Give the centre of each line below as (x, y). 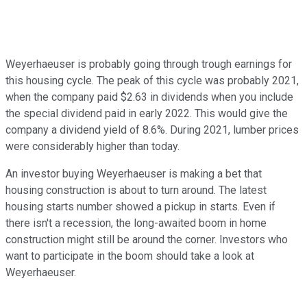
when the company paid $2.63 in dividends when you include (149, 97)
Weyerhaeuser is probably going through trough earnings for (149, 64)
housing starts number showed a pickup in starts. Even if (140, 207)
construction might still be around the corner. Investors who (147, 240)
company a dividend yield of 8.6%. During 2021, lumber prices (152, 130)
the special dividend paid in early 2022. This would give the (147, 114)
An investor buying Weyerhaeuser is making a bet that (134, 174)
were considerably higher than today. (94, 147)
